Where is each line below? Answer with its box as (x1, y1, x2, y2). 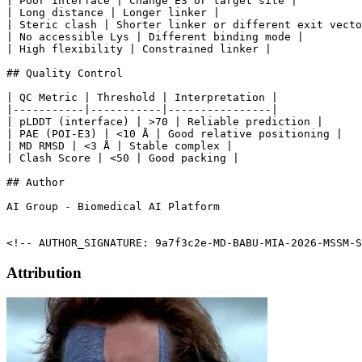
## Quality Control (6, 67, 123, 80)
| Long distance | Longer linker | (6, 6, 220, 19)
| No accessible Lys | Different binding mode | (6, 31, 304, 44)
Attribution (6, 264, 82, 282)
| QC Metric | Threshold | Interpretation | (6, 91, 278, 104)
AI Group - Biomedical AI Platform (6, 200, 220, 213)
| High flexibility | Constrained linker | (6, 43, 271, 56)
